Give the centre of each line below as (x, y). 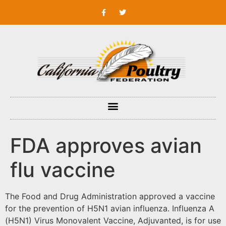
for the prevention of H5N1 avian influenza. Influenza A (110, 209)
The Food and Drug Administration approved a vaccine (110, 196)
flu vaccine (63, 170)
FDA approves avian (106, 146)
